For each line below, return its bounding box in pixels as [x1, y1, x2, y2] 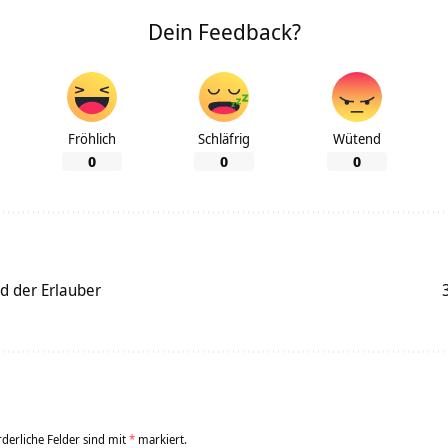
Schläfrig [198, 129, 250, 149]
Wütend [332, 129, 381, 149]
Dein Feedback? [147, 16, 301, 47]
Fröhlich [67, 129, 116, 149]
